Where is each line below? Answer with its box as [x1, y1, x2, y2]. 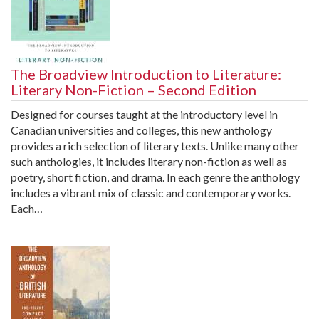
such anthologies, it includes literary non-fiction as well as [11, 154, 287, 168]
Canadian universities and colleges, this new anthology [11, 122, 272, 137]
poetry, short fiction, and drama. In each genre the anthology [11, 169, 300, 184]
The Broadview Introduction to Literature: [11, 65, 281, 83]
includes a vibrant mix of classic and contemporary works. [11, 185, 291, 199]
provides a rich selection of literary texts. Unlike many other [11, 138, 299, 152]
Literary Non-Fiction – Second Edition [11, 80, 256, 98]
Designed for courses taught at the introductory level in [11, 107, 278, 121]
